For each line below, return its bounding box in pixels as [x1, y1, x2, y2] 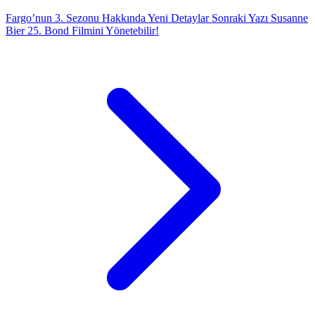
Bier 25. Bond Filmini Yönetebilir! [6, 24, 159, 37]
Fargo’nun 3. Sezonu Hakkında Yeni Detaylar [6, 11, 212, 24]
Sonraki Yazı [212, 11, 268, 24]
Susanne [271, 11, 308, 24]
